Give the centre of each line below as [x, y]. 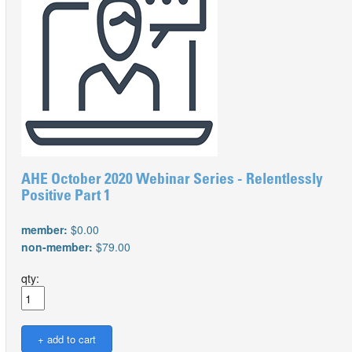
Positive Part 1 [66, 197]
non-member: [59, 247]
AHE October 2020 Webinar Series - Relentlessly [172, 180]
